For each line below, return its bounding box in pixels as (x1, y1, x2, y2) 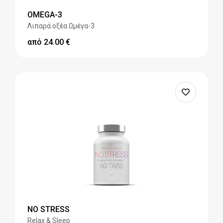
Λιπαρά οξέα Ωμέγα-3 (27, 22, 95, 30)
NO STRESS (27, 205, 70, 215)
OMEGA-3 (27, 10, 62, 20)
